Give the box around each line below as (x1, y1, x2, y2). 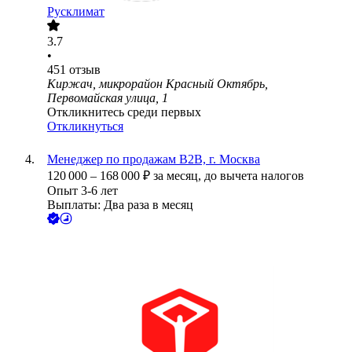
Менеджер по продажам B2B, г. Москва (47, 152, 260, 167)
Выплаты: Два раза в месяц (47, 198, 193, 212)
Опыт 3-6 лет (47, 184, 118, 198)
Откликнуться (47, 119, 123, 134)
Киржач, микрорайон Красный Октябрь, (47, 77, 268, 91)
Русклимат (47, 5, 104, 19)
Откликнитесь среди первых (47, 105, 201, 119)
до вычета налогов (204, 169, 304, 183)
